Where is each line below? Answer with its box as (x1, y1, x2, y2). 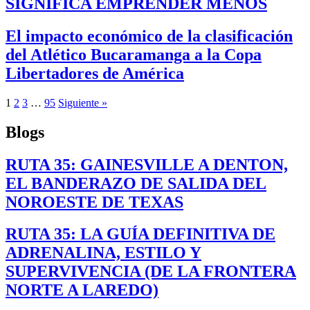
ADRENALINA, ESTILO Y (6, 244, 201, 262)
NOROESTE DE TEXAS (6, 192, 183, 211)
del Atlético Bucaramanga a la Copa (6, 45, 262, 64)
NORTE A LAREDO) (6, 281, 158, 300)
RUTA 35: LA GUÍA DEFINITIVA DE (6, 225, 275, 244)
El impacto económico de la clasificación (6, 26, 293, 45)
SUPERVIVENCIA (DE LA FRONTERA (6, 262, 296, 281)
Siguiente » (58, 96, 107, 109)
